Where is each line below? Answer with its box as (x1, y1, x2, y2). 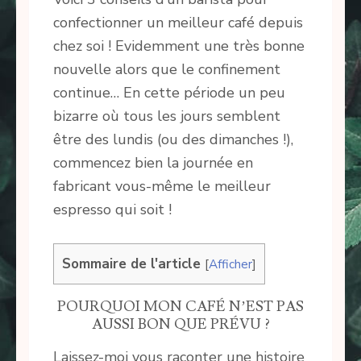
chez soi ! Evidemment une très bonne (53, 36, 305, 56)
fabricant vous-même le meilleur (53, 176, 271, 196)
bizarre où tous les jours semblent (53, 106, 280, 126)
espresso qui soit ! (53, 200, 172, 219)
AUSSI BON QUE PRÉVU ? (91, 315, 270, 334)
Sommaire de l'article (62, 255, 201, 273)
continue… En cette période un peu (53, 83, 285, 102)
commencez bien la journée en (53, 153, 253, 172)
